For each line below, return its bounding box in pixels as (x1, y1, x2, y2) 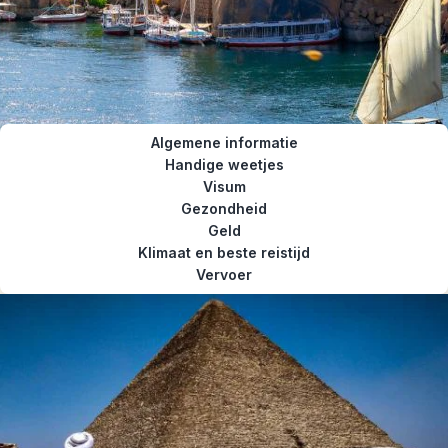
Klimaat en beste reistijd (138, 244, 310, 261)
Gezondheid (181, 200, 267, 217)
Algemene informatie (150, 134, 298, 151)
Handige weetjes (164, 156, 284, 173)
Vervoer (196, 266, 252, 283)
